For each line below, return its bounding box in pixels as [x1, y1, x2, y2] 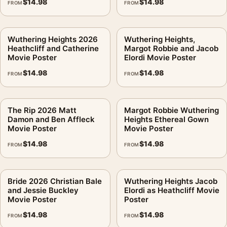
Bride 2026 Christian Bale [8, 176, 102, 186]
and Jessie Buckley [8, 185, 79, 195]
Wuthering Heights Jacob [124, 176, 217, 186]
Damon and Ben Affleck [8, 114, 95, 124]
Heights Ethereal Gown [124, 114, 209, 124]
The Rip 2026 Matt [8, 105, 77, 115]
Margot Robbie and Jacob [124, 43, 218, 53]
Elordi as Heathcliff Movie [124, 185, 219, 195]
